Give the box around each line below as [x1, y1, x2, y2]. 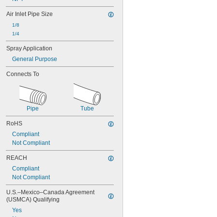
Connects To [6, 71, 39, 77]
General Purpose [12, 56, 57, 62]
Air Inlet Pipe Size [6, 11, 53, 17]
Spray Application [6, 45, 52, 52]
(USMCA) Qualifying [6, 196, 60, 203]
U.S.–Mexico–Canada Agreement [6, 189, 94, 196]
